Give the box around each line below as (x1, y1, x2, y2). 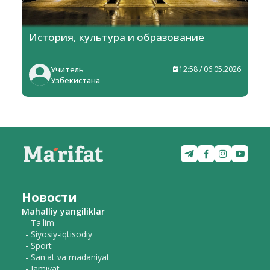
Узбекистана (51, 75, 100, 86)
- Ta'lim (25, 217, 54, 229)
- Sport (25, 240, 52, 252)
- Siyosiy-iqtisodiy (25, 228, 92, 240)
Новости (22, 189, 77, 206)
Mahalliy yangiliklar (22, 206, 105, 218)
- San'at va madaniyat (25, 251, 110, 263)
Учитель (51, 64, 84, 75)
